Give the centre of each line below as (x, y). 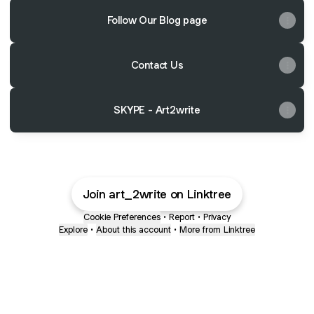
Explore (73, 230)
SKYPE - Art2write (157, 110)
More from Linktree (217, 230)
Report (182, 217)
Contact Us (157, 65)
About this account (134, 230)
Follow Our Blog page (157, 20)
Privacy (217, 217)
